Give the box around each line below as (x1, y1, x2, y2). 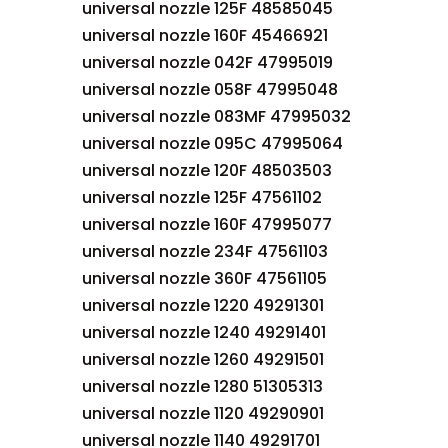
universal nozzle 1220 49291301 (82, 294, 324, 317)
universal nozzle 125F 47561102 (82, 186, 322, 209)
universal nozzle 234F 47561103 (82, 240, 328, 263)
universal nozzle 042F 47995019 (82, 51, 333, 74)
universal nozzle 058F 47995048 (82, 78, 338, 101)
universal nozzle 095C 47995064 (82, 132, 343, 155)
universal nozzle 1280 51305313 (82, 375, 323, 398)
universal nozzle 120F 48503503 (82, 159, 332, 182)
